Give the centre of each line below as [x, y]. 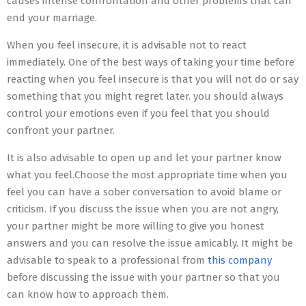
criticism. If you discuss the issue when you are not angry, [143, 209]
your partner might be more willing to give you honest [136, 226]
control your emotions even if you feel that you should [138, 113]
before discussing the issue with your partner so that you [143, 277]
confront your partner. [61, 130]
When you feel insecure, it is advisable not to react [127, 45]
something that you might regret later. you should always [145, 96]
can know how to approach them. [88, 294]
